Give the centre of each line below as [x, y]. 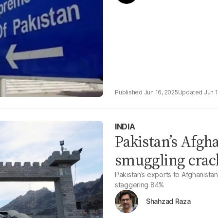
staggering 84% [140, 185]
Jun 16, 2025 [161, 92]
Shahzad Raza [168, 201]
